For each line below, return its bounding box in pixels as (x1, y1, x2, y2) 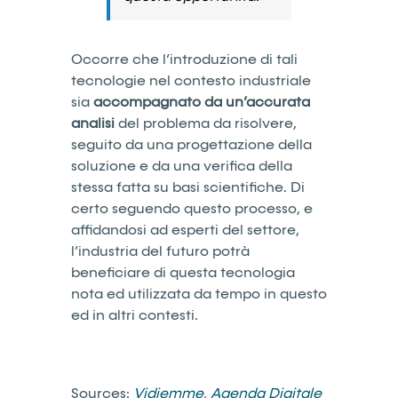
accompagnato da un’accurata (93, 94, 310, 109)
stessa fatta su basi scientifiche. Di (71, 179, 305, 195)
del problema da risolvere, (115, 115, 297, 131)
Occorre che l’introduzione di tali (71, 52, 298, 67)
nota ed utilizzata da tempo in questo (71, 286, 327, 301)
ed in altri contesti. (71, 307, 198, 322)
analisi (71, 115, 115, 131)
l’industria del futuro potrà (71, 243, 250, 259)
